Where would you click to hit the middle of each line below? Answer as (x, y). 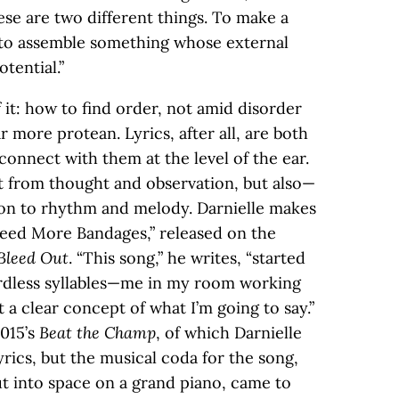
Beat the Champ (98, 333)
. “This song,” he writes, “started (187, 258)
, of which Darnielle (229, 333)
